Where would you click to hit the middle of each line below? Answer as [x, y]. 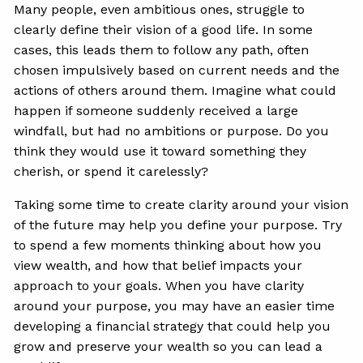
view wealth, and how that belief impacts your [158, 266]
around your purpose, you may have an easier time [175, 306]
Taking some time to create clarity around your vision [181, 205]
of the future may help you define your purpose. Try [178, 225]
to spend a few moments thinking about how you [168, 246]
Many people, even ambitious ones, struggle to [160, 10]
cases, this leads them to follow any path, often [162, 50]
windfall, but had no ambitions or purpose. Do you [172, 131]
